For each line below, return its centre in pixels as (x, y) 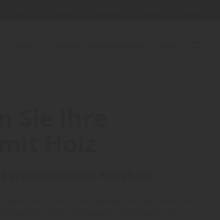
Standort (110, 10)
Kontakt (191, 10)
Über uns (24, 10)
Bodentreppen (117, 46)
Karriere (68, 10)
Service (151, 10)
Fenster (66, 46)
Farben (168, 46)
